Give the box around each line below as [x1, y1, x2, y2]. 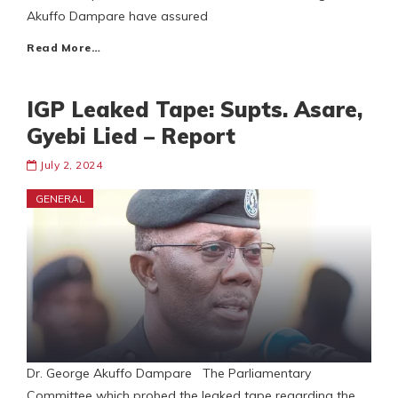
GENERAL [36, 192, 85, 206]
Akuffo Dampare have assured [27, 8, 208, 25]
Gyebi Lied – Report [27, 123, 235, 150]
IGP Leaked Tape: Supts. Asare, [27, 96, 362, 123]
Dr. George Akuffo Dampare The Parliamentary [27, 365, 311, 382]
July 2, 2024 [40, 158, 102, 172]
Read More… [27, 41, 100, 55]
